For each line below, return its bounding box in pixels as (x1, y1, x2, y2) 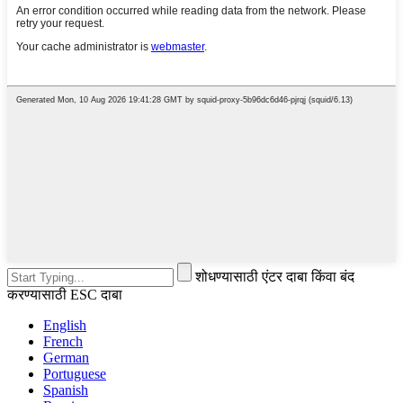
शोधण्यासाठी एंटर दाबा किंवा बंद (195, 268, 354, 284)
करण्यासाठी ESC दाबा (7, 286, 122, 302)
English (43, 317, 86, 333)
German (43, 349, 89, 365)
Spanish (43, 381, 88, 398)
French (43, 333, 83, 349)
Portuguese (43, 365, 106, 381)
